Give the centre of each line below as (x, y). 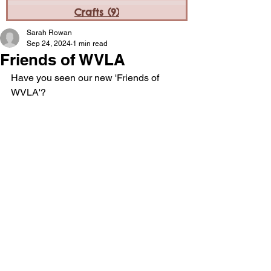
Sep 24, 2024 (49, 44)
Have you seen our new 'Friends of (86, 78)
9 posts (136, 12)
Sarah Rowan (49, 33)
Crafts (89, 12)
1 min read (90, 44)
